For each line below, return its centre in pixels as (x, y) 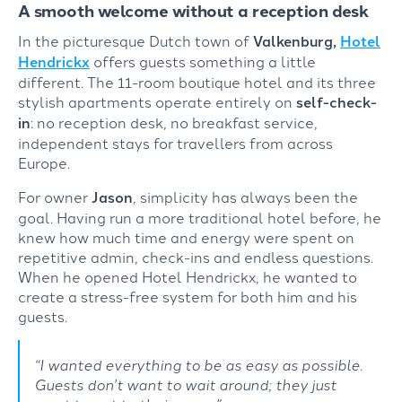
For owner (55, 196)
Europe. (44, 162)
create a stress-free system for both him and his (188, 296)
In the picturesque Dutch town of (135, 40)
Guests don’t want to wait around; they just (185, 384)
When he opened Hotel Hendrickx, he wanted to (188, 276)
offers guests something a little (203, 61)
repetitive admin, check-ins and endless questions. (196, 256)
